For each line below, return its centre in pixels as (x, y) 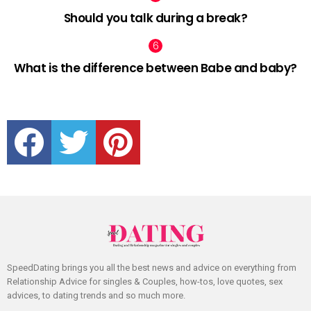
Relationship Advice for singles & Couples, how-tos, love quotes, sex (145, 282)
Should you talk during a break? (155, 18)
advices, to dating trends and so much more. (96, 296)
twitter (90, 122)
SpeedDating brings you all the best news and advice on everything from (152, 268)
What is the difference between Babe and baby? (155, 68)
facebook (52, 122)
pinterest (140, 122)
